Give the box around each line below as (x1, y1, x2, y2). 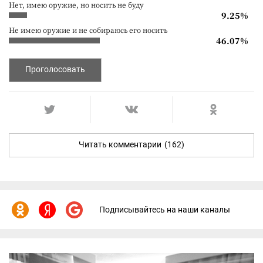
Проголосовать (25, 64, 85, 74)
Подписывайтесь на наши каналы (99, 205, 230, 215)
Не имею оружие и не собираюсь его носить (9, 24, 167, 35)
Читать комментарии (79, 139, 161, 149)
